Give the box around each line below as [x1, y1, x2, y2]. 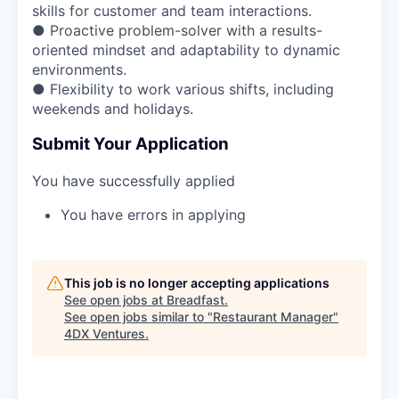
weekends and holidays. [32, 99, 193, 118]
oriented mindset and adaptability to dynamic [32, 40, 340, 59]
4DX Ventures [64, 325, 145, 341]
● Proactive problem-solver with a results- [32, 20, 322, 39]
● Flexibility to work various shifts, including [32, 79, 334, 98]
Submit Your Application [32, 134, 229, 155]
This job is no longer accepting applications [64, 274, 330, 290]
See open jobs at [64, 291, 167, 307]
